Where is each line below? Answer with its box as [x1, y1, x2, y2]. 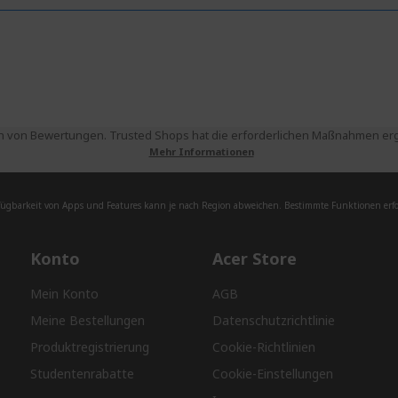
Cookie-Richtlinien [211, 338, 315, 356]
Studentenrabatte [30, 365, 135, 383]
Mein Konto [30, 285, 99, 303]
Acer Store [211, 248, 297, 270]
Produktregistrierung [30, 338, 150, 356]
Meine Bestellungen [30, 312, 146, 330]
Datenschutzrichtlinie [211, 312, 335, 330]
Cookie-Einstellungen [211, 365, 333, 383]
